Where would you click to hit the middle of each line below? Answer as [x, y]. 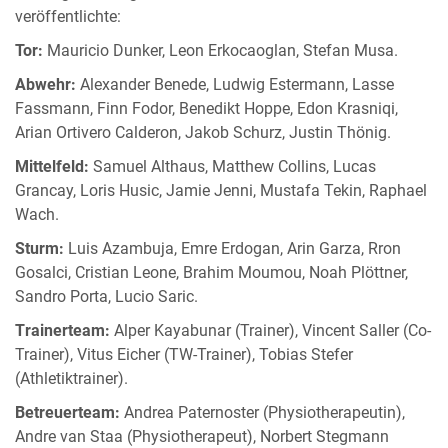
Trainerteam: [62, 331]
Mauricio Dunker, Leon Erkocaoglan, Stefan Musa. [220, 51]
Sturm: [39, 249]
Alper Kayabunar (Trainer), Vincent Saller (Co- [270, 331]
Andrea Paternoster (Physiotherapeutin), [262, 413]
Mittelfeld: [52, 167]
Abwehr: [45, 85]
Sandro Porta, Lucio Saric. [106, 297]
